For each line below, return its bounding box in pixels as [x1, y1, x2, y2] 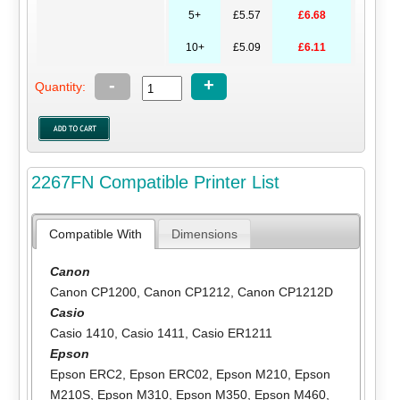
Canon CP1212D [237, 284, 333, 299]
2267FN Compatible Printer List [30, 171, 279, 192]
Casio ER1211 [187, 325, 272, 340]
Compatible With [48, 226, 142, 241]
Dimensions [171, 226, 237, 241]
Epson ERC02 [129, 366, 209, 381]
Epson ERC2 [49, 366, 122, 381]
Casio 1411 [121, 325, 185, 340]
